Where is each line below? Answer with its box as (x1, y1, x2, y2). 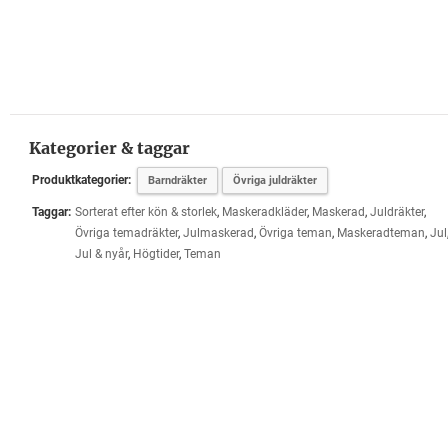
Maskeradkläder (221, 205, 307, 219)
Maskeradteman (336, 226, 425, 240)
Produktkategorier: (31, 173, 131, 187)
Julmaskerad (182, 226, 254, 240)
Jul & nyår (74, 247, 128, 261)
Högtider (132, 247, 179, 261)
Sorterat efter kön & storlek (74, 205, 217, 219)
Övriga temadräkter (74, 226, 178, 240)
